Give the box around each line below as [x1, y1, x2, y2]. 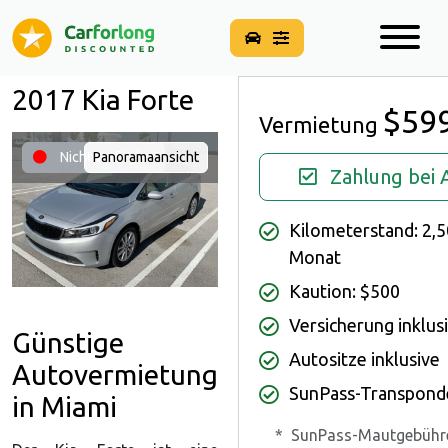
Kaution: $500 [289, 281, 400, 301]
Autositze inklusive [289, 349, 440, 369]
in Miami [12, 390, 117, 422]
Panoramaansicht [93, 149, 199, 165]
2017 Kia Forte [12, 84, 194, 115]
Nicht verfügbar [56, 149, 156, 165]
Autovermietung [12, 358, 218, 390]
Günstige [12, 326, 124, 358]
